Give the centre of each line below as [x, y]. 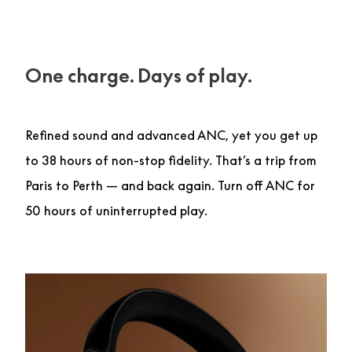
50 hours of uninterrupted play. [116, 210]
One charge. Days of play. [139, 75]
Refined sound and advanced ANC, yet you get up [171, 135]
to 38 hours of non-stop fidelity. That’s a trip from [171, 160]
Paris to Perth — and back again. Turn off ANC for [170, 185]
